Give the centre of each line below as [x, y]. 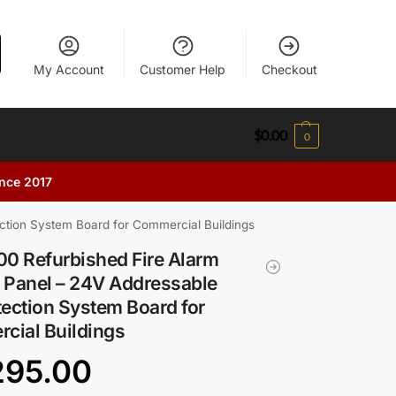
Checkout [289, 69]
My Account [69, 69]
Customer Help [183, 69]
